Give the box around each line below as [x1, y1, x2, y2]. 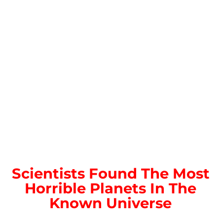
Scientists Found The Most [11, 164, 210, 182]
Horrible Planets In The [25, 179, 196, 197]
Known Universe [49, 194, 172, 212]
